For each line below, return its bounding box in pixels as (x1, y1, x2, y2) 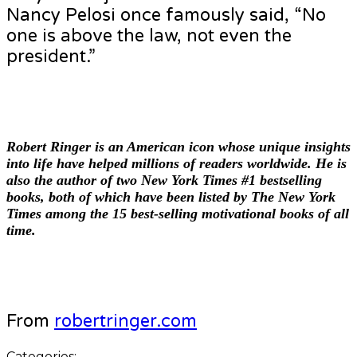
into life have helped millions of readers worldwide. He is (6, 155, 347, 172)
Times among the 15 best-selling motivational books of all (6, 206, 349, 222)
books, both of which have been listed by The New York (6, 189, 335, 206)
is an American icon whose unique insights (91, 139, 351, 155)
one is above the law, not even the (6, 25, 292, 47)
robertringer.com (54, 311, 197, 332)
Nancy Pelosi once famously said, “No (6, 5, 326, 26)
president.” (6, 46, 96, 68)
